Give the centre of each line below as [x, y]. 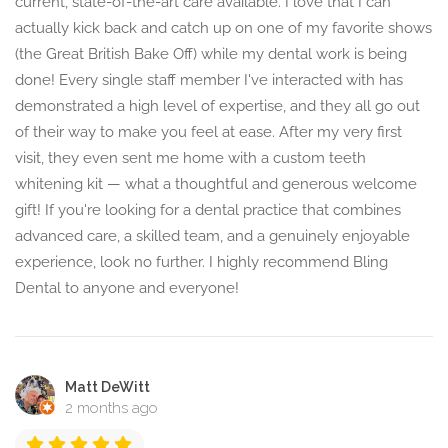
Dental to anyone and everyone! [127, 288]
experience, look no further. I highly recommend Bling [201, 262]
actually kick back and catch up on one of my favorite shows [223, 28]
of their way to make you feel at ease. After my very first [208, 132]
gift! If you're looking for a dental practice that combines [208, 210]
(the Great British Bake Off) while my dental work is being [211, 54]
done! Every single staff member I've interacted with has [209, 80]
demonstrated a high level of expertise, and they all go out [217, 106]
